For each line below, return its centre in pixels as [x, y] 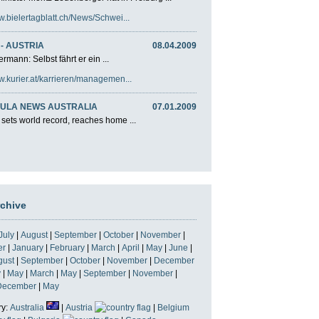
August [34, 235]
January [28, 247]
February [67, 247]
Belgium [173, 307]
